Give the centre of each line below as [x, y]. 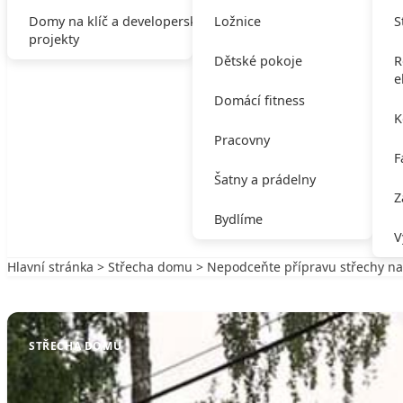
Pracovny [242, 140]
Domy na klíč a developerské [116, 21]
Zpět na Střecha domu [92, 285]
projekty [54, 39]
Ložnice [237, 21]
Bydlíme [238, 219]
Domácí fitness [259, 100]
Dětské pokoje [258, 61]
